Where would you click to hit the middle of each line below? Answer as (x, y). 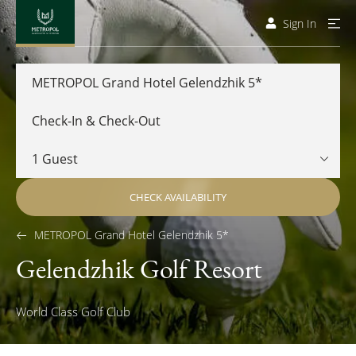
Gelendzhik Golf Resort (139, 269)
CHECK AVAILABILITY (178, 197)
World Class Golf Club (73, 311)
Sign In (300, 23)
